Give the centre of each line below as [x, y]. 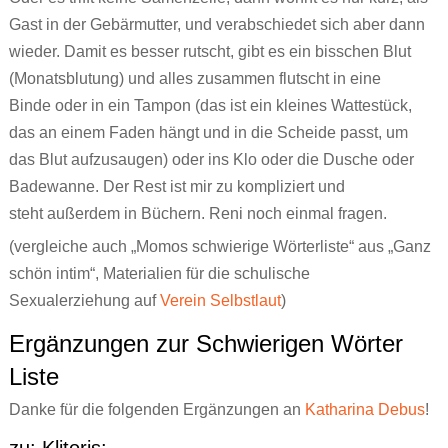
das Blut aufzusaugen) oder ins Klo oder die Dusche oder [211, 160]
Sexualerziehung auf [84, 301]
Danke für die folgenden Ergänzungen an [156, 410]
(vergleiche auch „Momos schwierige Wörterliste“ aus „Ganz [219, 247]
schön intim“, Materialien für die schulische [159, 274]
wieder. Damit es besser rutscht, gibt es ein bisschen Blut [209, 52]
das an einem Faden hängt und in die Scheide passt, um [208, 133]
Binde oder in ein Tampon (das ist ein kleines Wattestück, [210, 106]
